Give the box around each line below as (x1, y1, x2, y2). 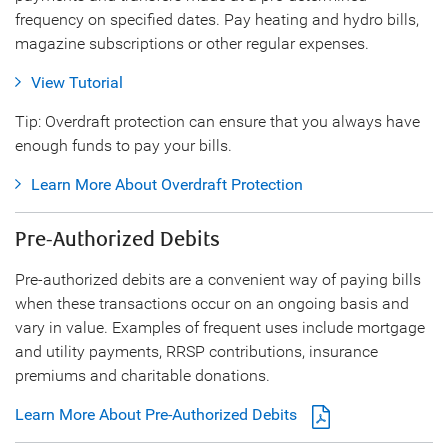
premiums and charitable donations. (15, 365, 270, 385)
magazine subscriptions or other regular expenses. (15, 33, 369, 53)
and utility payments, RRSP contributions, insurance (15, 341, 378, 361)
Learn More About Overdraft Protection (31, 174, 303, 194)
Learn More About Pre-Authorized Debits (15, 404, 297, 424)
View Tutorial (31, 72, 123, 92)
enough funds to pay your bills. (15, 135, 232, 155)
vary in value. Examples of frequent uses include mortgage (15, 317, 425, 337)
